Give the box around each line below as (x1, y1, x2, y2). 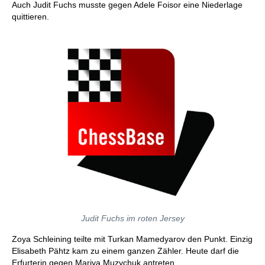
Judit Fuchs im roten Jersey (80, 214, 185, 223)
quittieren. (12, 12, 49, 21)
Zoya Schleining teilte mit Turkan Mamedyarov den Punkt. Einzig (12, 234, 253, 244)
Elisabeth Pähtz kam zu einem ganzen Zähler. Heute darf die (12, 246, 239, 256)
